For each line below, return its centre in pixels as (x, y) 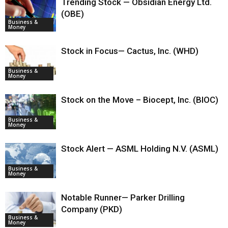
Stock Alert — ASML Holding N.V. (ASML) (140, 149)
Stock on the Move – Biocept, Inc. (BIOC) (140, 100)
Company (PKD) (92, 209)
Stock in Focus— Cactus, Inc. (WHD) (130, 51)
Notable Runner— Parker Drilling (123, 197)
